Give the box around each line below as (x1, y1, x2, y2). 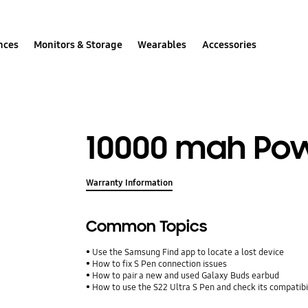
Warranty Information (86, 177, 173, 189)
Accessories (201, 38, 256, 51)
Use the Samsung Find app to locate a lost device (92, 247, 285, 258)
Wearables (137, 38, 187, 51)
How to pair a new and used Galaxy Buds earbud (92, 270, 280, 282)
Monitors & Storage (34, 38, 123, 51)
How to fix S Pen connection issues (92, 258, 228, 270)
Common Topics (86, 217, 208, 237)
